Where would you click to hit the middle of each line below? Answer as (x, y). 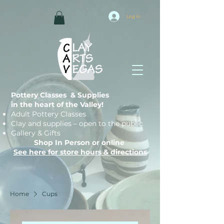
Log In (133, 16)
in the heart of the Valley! (57, 105)
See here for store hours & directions (80, 152)
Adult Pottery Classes (48, 114)
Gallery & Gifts (36, 133)
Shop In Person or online (80, 143)
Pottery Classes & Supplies (60, 95)
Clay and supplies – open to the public (77, 124)
